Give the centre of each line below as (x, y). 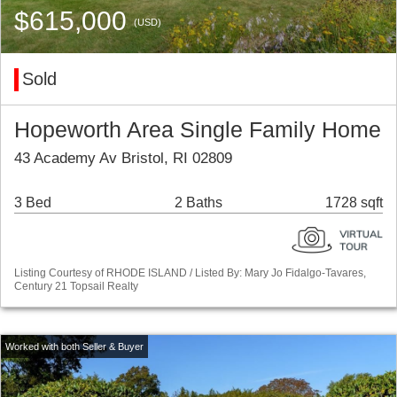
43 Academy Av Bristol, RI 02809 (123, 159)
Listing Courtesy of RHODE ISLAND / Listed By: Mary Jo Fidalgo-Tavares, (190, 273)
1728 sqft (354, 203)
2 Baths (198, 203)
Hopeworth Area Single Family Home (198, 130)
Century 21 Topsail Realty (76, 287)
